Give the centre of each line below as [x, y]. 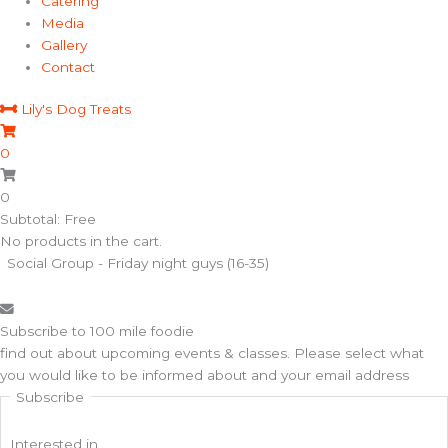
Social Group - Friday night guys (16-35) [138, 263]
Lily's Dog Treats [76, 109]
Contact [68, 66]
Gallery [64, 44]
